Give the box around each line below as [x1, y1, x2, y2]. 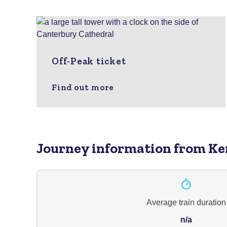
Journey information [36, 140, 174, 157]
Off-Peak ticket [52, 55, 126, 67]
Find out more [52, 82, 114, 92]
